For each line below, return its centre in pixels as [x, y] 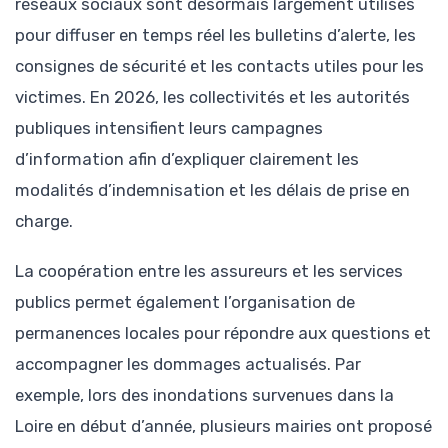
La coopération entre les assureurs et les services [209, 271]
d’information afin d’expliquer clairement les [187, 159]
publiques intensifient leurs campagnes [169, 128]
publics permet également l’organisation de [185, 302]
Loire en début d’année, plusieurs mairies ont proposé [223, 426]
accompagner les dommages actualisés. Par [188, 364]
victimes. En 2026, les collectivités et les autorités [212, 97]
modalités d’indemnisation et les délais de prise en [212, 190]
